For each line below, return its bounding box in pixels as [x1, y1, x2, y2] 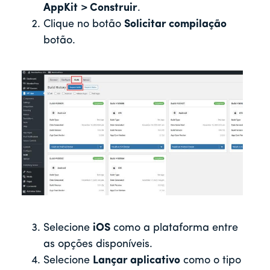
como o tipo [180, 255, 241, 267]
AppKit [43, 2, 78, 14]
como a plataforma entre [110, 222, 238, 234]
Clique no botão [43, 19, 124, 31]
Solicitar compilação [124, 19, 227, 31]
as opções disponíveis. [43, 239, 152, 251]
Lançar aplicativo [93, 255, 180, 267]
